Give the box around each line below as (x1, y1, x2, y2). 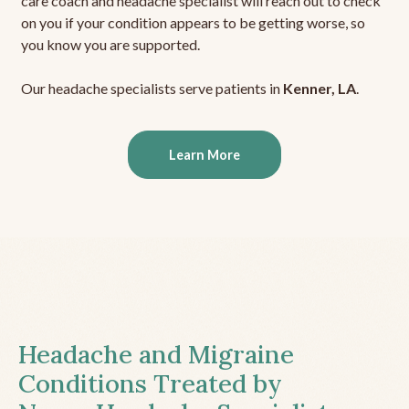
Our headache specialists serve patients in (20, 79, 283, 98)
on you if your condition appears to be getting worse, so (20, 14, 365, 32)
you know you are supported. (20, 36, 200, 54)
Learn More (169, 147, 240, 163)
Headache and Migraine (18, 339, 294, 371)
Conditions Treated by (18, 368, 282, 400)
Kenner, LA (282, 79, 356, 98)
